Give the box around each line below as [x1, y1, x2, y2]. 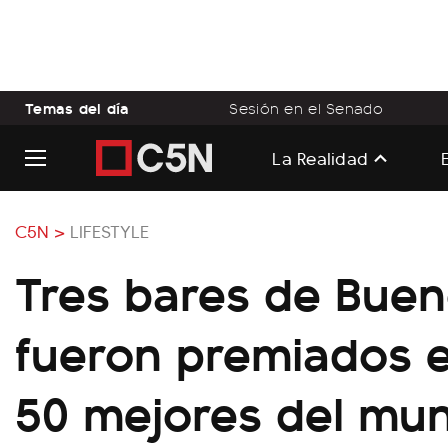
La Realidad [272, 144, 369, 170]
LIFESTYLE [70, 218, 149, 243]
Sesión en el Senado [229, 97, 383, 119]
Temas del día [25, 96, 130, 119]
